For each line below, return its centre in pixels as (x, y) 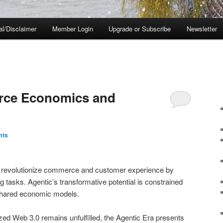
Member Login (72, 29)
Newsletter (202, 29)
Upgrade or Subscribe (140, 29)
